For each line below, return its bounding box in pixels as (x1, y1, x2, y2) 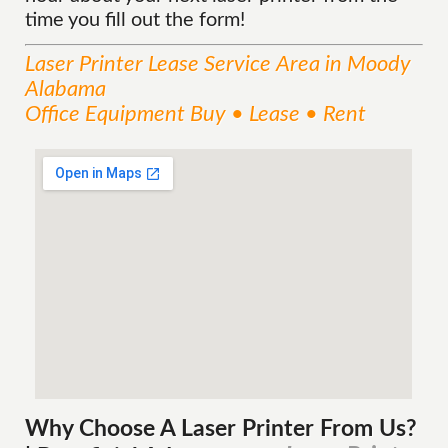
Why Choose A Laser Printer (25, 418, 315, 440)
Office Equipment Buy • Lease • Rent (25, 103, 367, 125)
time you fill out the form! (25, 10, 246, 30)
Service (199, 53, 277, 75)
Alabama (25, 78, 107, 100)
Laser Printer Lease (25, 53, 200, 75)
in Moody (320, 53, 412, 75)
